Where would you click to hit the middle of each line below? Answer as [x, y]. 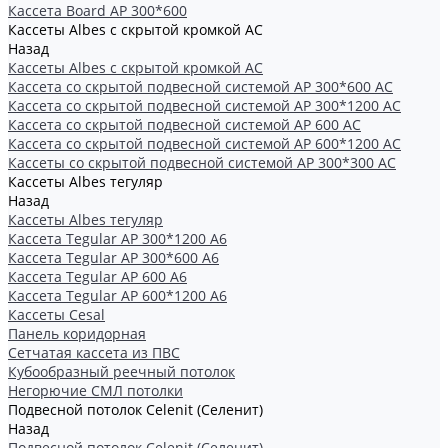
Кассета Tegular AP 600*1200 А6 [117, 295]
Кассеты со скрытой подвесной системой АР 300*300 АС [202, 162]
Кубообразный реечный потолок [121, 371]
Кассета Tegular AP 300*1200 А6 [117, 238]
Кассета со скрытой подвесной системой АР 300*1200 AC [204, 105]
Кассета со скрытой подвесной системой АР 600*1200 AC [204, 143]
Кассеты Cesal [56, 314]
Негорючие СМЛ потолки [95, 390]
